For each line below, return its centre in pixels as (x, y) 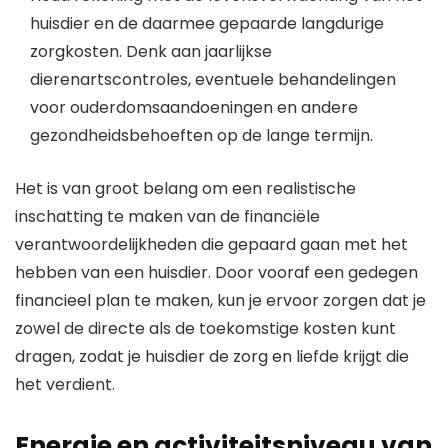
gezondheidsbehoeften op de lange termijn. (201, 136)
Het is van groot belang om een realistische (185, 189)
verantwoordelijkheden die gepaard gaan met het (211, 245)
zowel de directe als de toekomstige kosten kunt (205, 329)
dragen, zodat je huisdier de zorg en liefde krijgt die (212, 357)
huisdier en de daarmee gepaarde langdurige (207, 24)
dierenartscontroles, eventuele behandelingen (213, 80)
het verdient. (65, 385)
